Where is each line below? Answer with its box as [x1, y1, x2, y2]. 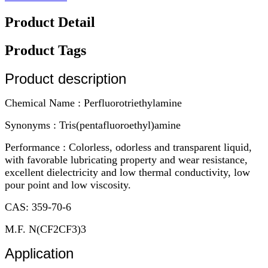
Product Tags [5, 42, 86, 58]
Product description [5, 70, 126, 87]
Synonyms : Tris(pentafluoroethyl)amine [5, 118, 181, 131]
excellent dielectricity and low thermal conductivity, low [5, 166, 250, 178]
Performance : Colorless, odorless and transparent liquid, [5, 141, 252, 153]
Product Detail [5, 14, 95, 30]
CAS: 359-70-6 [5, 200, 71, 213]
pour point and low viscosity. [5, 178, 131, 191]
